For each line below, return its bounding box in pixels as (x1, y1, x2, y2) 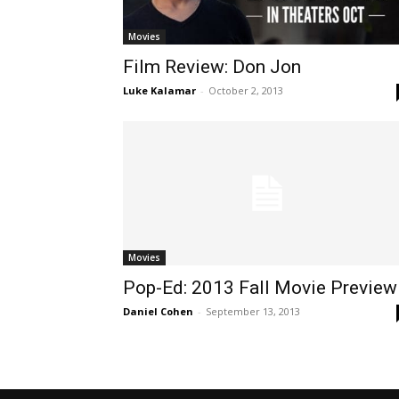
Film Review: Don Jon (123, 55, 301, 77)
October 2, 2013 (208, 83, 283, 97)
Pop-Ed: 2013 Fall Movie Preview (123, 276, 397, 298)
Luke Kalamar (123, 83, 196, 97)
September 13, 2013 (206, 304, 300, 318)
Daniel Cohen (123, 304, 193, 318)
